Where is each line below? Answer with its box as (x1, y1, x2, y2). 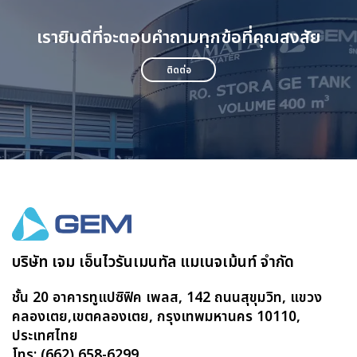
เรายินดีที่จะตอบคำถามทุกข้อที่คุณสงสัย (37, 25, 320, 51)
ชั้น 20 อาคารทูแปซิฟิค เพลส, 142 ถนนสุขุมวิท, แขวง (12, 287, 322, 309)
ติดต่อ (166, 62, 191, 76)
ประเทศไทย (12, 325, 78, 347)
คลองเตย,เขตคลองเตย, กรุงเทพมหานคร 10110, (12, 306, 300, 328)
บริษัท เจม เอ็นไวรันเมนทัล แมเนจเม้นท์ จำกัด (12, 251, 294, 275)
